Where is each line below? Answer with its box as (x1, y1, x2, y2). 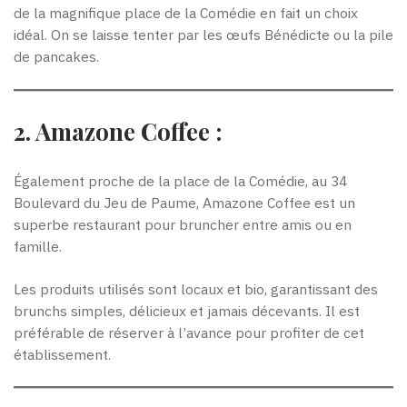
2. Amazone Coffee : (14, 114, 222, 147)
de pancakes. (14, 47, 99, 66)
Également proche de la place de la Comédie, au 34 (14, 171, 347, 190)
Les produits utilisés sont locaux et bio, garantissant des (14, 279, 378, 298)
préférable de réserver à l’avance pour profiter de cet (14, 323, 364, 342)
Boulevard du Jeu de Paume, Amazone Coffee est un (14, 193, 355, 212)
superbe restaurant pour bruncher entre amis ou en (14, 214, 352, 233)
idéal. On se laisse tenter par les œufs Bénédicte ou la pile (14, 25, 393, 45)
